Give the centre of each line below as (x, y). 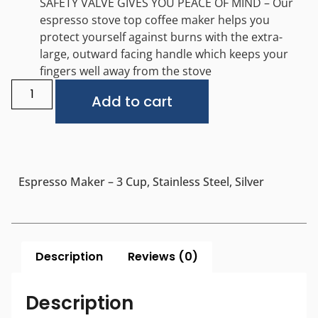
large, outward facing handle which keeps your (164, 54)
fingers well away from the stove (126, 71)
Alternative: (240, 89)
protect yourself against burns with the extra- (161, 37)
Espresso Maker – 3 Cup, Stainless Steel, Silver (141, 182)
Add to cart (132, 102)
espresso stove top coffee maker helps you (155, 20)
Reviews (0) (163, 257)
